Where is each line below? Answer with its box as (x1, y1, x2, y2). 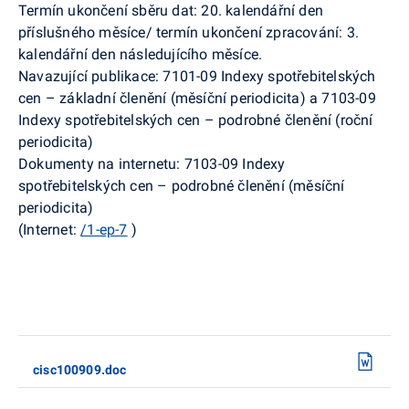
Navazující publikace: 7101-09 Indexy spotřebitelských (18, 67, 376, 85)
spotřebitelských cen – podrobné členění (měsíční (18, 176, 345, 194)
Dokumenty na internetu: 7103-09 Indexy (18, 154, 286, 173)
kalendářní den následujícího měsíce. (18, 45, 263, 63)
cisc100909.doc (33, 362, 127, 377)
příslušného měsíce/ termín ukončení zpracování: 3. (18, 23, 359, 41)
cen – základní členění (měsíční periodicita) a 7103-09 (18, 89, 376, 107)
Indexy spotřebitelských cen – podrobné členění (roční (18, 110, 373, 129)
